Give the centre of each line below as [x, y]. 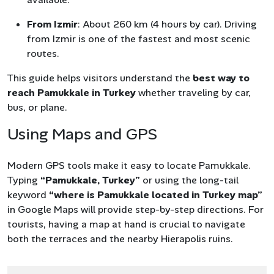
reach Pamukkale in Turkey [72, 92]
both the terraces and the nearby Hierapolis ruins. [120, 239]
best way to [221, 78]
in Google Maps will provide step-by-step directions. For [135, 209]
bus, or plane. [37, 107]
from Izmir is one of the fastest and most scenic [139, 39]
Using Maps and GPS [82, 134]
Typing [24, 180]
